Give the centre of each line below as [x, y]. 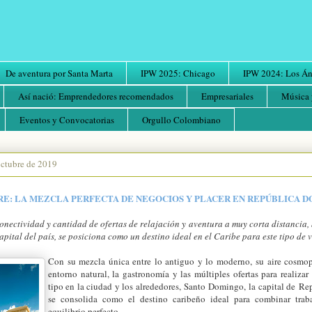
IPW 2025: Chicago [178, 73]
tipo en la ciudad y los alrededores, [116, 286]
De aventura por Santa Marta [59, 73]
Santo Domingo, [215, 286]
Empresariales [227, 96]
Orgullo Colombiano [181, 119]
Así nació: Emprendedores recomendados [95, 96]
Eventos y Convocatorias [67, 119]
